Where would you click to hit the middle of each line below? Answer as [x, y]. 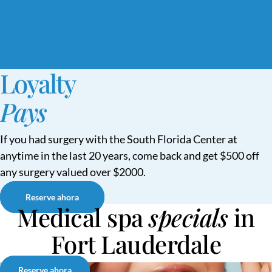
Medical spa [83, 217]
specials [189, 217]
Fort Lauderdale [136, 243]
